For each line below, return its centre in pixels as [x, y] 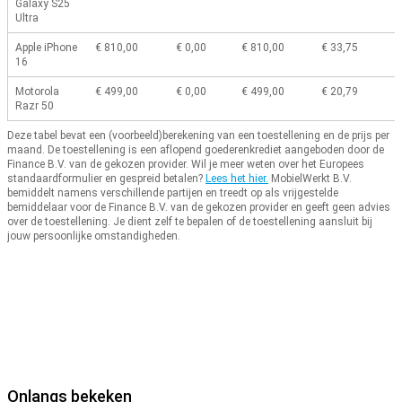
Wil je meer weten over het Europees [278, 165]
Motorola [37, 92]
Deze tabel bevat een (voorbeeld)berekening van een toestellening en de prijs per [198, 136]
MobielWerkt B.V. [311, 179]
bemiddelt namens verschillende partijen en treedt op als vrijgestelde [173, 193]
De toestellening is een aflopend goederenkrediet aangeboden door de [216, 150]
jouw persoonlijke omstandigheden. [94, 236]
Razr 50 [35, 106]
